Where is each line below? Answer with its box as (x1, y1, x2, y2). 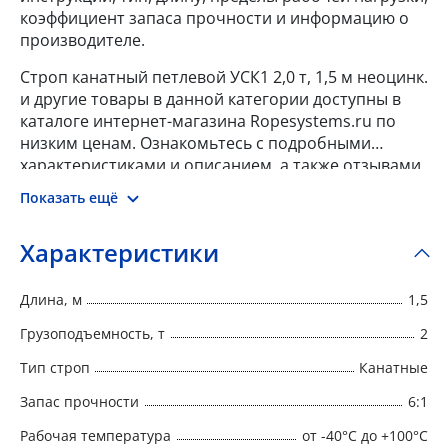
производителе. (20, 28, 145, 51)
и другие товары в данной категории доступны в (20, 87, 401, 110)
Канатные (359, 357, 428, 377)
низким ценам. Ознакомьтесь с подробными (20, 131, 371, 154)
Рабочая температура (20, 425, 171, 445)
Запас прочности (20, 391, 139, 411)
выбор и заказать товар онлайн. (20, 197, 273, 220)
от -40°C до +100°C (302, 425, 428, 445)
